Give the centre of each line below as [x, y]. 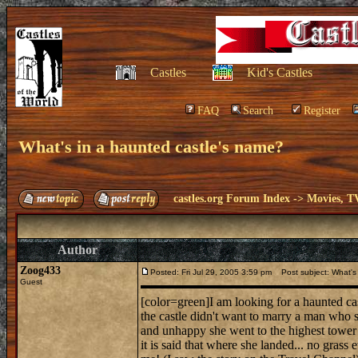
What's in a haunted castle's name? [151, 147]
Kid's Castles [279, 72]
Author [78, 250]
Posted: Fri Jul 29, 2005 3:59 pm [211, 272]
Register [322, 111]
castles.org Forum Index [232, 199]
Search [258, 111]
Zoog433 [40, 270]
